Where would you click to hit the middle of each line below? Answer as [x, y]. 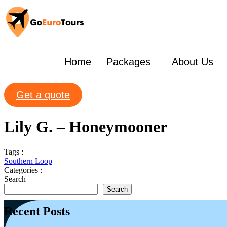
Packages [128, 62]
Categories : [23, 170]
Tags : [14, 152]
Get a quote [43, 94]
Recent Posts [37, 211]
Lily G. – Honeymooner [86, 127]
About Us [192, 62]
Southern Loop [28, 161]
